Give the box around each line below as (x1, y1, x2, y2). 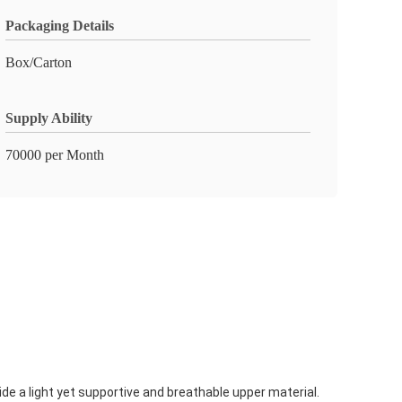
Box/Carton (5, 55, 72, 70)
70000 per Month (5, 147, 104, 162)
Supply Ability (5, 110, 92, 126)
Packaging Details (5, 18, 114, 33)
